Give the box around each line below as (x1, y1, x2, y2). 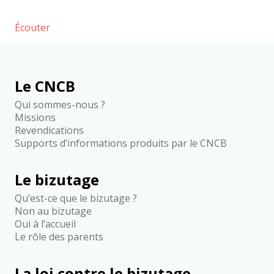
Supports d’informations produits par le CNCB (15, 136, 228, 150)
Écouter (15, 21, 51, 34)
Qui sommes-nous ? (15, 98, 106, 111)
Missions (15, 111, 56, 124)
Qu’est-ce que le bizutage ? (15, 191, 138, 205)
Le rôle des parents (15, 230, 104, 243)
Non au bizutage (15, 204, 92, 218)
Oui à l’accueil (15, 217, 76, 231)
